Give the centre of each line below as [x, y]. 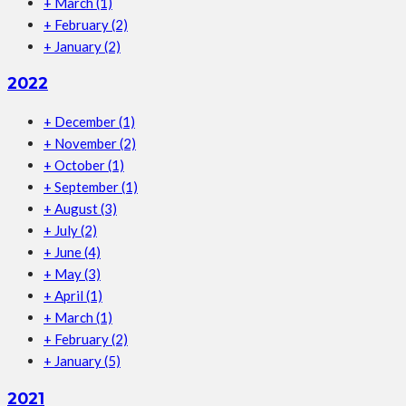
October [81, 165]
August [77, 208]
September [88, 187]
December [87, 121]
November [87, 143]
